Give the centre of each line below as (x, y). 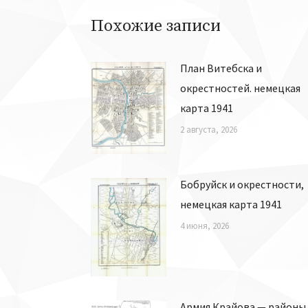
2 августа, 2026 (209, 130)
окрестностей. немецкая (240, 88)
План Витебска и (221, 68)
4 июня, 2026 (205, 225)
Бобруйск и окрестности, (242, 184)
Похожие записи (156, 26)
